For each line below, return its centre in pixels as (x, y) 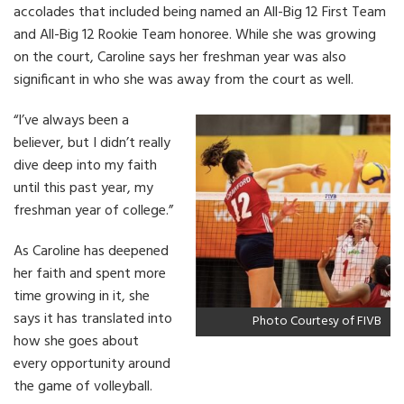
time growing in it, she (82, 296)
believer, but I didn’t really (92, 143)
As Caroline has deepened (91, 251)
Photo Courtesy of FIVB (317, 321)
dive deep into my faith (85, 165)
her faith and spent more (90, 274)
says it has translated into (93, 319)
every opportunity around (92, 364)
